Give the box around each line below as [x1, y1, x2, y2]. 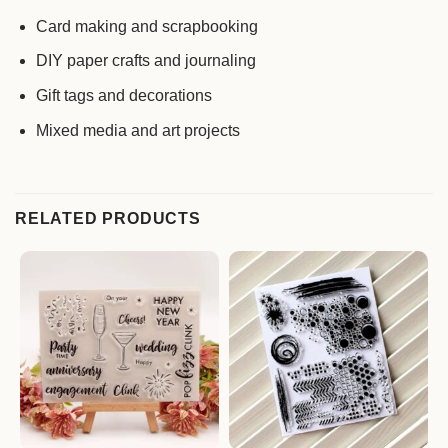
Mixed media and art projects [35, 121, 240, 139]
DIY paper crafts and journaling [35, 52, 256, 70]
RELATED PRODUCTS [15, 210, 201, 228]
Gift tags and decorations [35, 86, 212, 104]
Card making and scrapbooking [35, 17, 258, 35]
